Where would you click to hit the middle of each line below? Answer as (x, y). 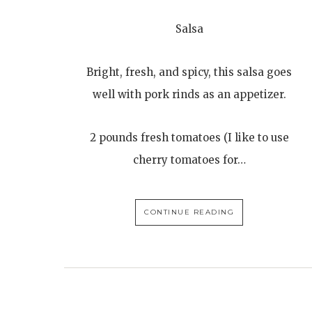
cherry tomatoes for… (189, 160)
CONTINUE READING (189, 212)
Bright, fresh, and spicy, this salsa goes (189, 72)
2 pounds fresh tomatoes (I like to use (189, 138)
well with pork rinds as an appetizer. (189, 94)
